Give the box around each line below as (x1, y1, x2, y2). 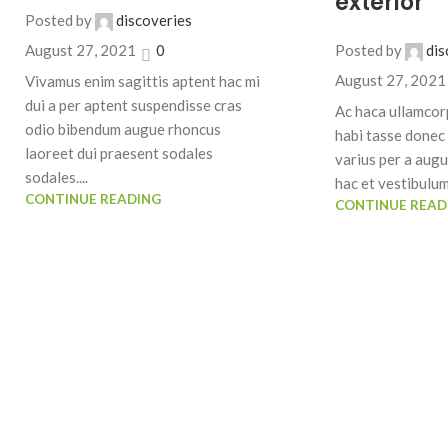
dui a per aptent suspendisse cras (25, 95, 242, 114)
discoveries (116, 11, 192, 30)
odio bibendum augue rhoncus (25, 119, 221, 138)
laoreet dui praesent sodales (25, 143, 213, 162)
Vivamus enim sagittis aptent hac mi (25, 71, 260, 90)
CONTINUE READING (25, 190, 161, 207)
